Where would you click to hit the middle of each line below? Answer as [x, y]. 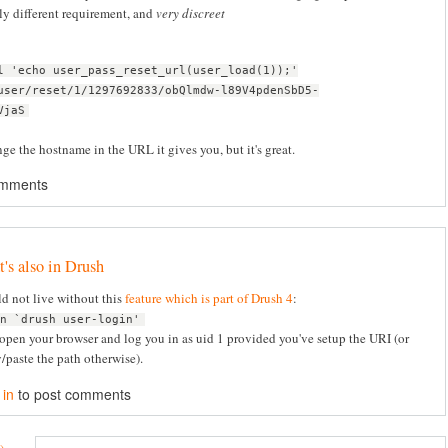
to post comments [72, 393]
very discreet [190, 13]
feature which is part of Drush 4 [209, 298]
